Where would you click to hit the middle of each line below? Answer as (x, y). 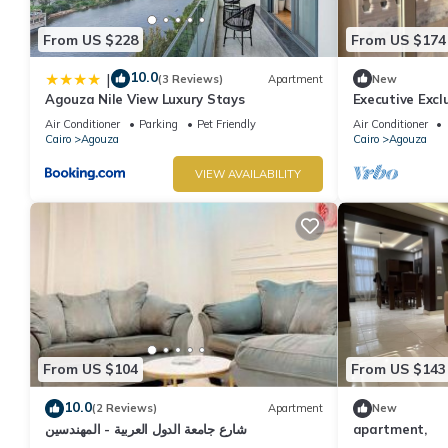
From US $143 (398, 369)
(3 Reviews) (190, 78)
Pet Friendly (226, 124)
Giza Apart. (389, 117)
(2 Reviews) (124, 408)
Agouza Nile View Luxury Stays (145, 99)
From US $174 (398, 39)
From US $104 (90, 369)
